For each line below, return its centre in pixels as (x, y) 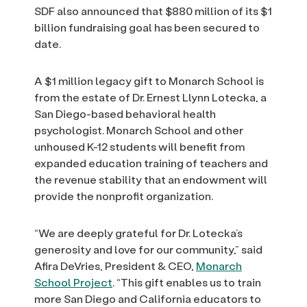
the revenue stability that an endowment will (151, 180)
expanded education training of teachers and (151, 163)
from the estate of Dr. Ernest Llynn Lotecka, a (150, 97)
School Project (73, 282)
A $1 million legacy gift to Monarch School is (149, 81)
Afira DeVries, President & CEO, (115, 266)
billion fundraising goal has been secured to (147, 27)
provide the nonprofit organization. (124, 196)
